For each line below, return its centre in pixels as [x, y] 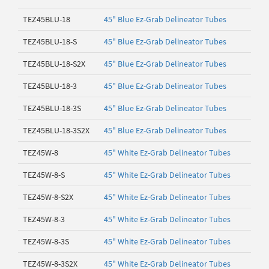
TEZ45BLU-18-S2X [54, 64]
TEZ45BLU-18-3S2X [56, 130]
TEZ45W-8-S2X [48, 197]
